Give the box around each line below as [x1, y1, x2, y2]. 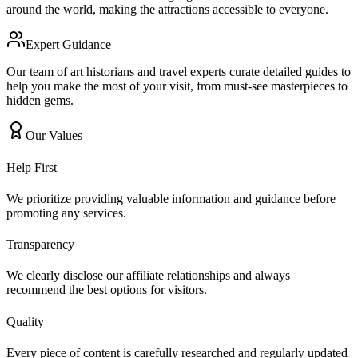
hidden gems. [6, 93, 74, 108]
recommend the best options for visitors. [6, 283, 207, 297]
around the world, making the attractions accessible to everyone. [6, 2, 328, 17]
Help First [6, 160, 57, 174]
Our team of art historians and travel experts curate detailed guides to [6, 65, 351, 79]
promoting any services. [6, 205, 126, 220]
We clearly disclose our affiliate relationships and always [6, 268, 290, 283]
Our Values [26, 129, 82, 143]
